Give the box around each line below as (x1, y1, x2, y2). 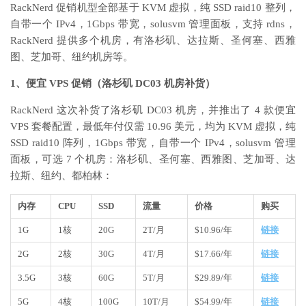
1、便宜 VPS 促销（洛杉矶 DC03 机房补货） (10, 78, 215, 89)
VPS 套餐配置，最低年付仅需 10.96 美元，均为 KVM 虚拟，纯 (10, 121, 296, 133)
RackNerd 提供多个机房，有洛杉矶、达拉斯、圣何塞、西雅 (10, 35, 296, 46)
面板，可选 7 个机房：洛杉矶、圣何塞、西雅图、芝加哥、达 (10, 154, 296, 165)
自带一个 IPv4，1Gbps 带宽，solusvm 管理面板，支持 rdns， (10, 18, 296, 30)
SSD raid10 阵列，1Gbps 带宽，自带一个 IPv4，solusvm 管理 (10, 137, 296, 149)
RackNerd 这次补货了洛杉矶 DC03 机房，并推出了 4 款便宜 (10, 105, 296, 116)
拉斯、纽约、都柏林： (10, 170, 113, 182)
